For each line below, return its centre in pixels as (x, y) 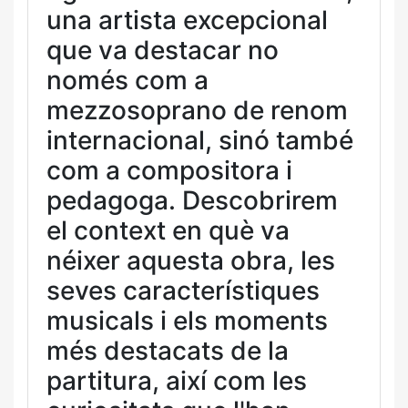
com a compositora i (169, 170)
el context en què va (168, 230)
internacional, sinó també (200, 140)
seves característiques (183, 291)
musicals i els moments (187, 321)
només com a (127, 80)
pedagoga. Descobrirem (192, 200)
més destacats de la (168, 351)
